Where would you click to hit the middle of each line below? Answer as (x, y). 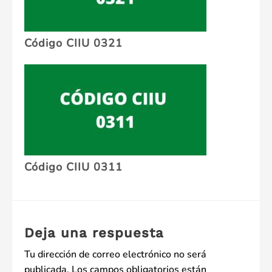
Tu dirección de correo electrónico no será (115, 255)
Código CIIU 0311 (73, 167)
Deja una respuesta (94, 233)
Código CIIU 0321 (73, 43)
